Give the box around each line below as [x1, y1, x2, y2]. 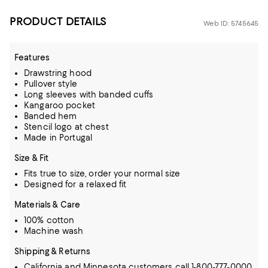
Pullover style [24, 79, 77, 89]
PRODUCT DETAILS [10, 14, 107, 28]
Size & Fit [14, 153, 49, 163]
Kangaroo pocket [24, 100, 95, 110]
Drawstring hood [24, 68, 92, 78]
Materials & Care [14, 200, 81, 209]
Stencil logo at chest [24, 122, 109, 132]
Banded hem [24, 111, 77, 121]
